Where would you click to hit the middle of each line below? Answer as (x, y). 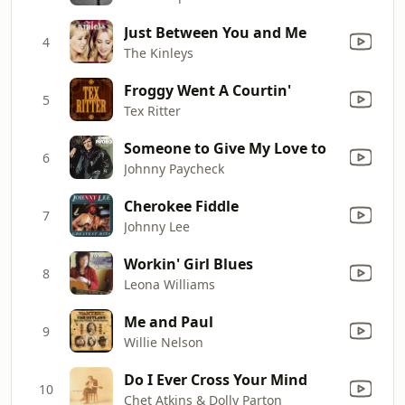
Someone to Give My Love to (225, 148)
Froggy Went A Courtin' (207, 90)
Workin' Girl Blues (188, 264)
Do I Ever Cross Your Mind (216, 379)
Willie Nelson (164, 342)
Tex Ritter (152, 110)
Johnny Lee (157, 226)
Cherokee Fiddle (181, 206)
